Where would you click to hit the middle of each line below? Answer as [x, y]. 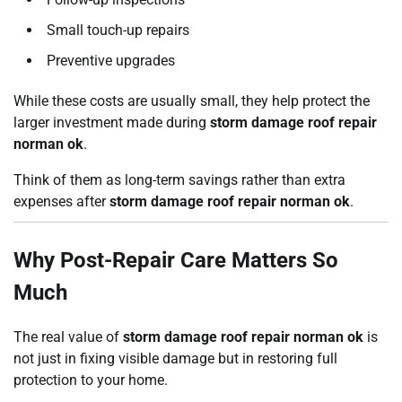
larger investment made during [112, 122]
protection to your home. [91, 380]
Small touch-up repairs [118, 30]
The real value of [68, 336]
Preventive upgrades [111, 61]
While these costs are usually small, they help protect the [192, 101]
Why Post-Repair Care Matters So [176, 260]
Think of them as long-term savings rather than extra [179, 180]
